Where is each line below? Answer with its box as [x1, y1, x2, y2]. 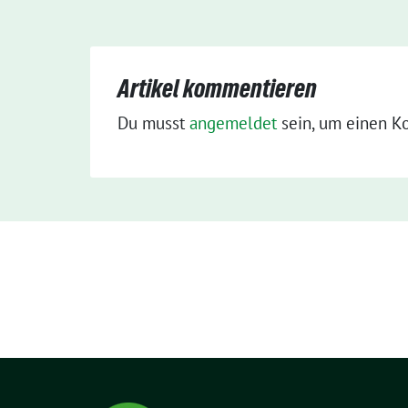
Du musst [117, 112, 189, 134]
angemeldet [189, 112, 277, 134]
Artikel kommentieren [117, 74, 317, 103]
